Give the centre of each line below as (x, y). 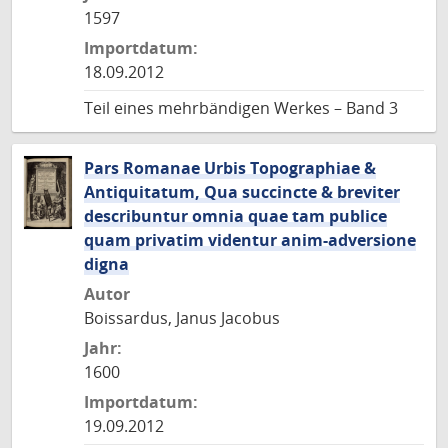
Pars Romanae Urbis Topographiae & (230, 168)
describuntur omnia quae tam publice (235, 216)
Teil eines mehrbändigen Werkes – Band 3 (241, 108)
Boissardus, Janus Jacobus (182, 318)
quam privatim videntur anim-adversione (250, 240)
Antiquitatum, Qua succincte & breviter (242, 192)
